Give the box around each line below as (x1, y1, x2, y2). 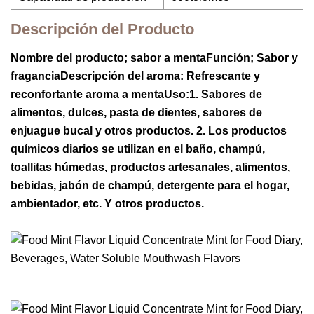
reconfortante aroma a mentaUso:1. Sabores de (11, 88, 262, 100)
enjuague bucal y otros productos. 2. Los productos (11, 125, 287, 137)
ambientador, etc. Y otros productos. (11, 198, 204, 210)
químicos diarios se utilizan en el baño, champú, (11, 143, 265, 155)
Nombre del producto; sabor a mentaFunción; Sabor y (11, 52, 298, 64)
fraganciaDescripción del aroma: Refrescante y (11, 70, 260, 82)
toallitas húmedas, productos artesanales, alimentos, (11, 161, 290, 173)
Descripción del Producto (11, 20, 194, 38)
